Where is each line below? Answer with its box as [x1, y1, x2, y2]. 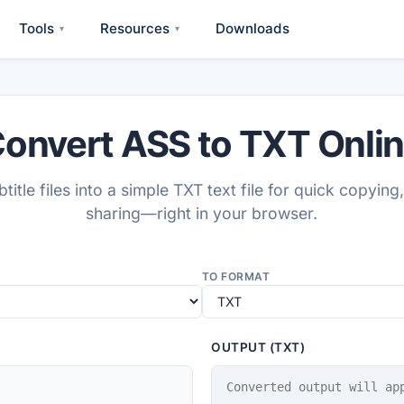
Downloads [216, 19, 290, 37]
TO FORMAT [202, 269, 271, 283]
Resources [100, 19, 170, 37]
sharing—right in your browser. [86, 203, 318, 223]
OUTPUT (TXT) [211, 339, 306, 354]
